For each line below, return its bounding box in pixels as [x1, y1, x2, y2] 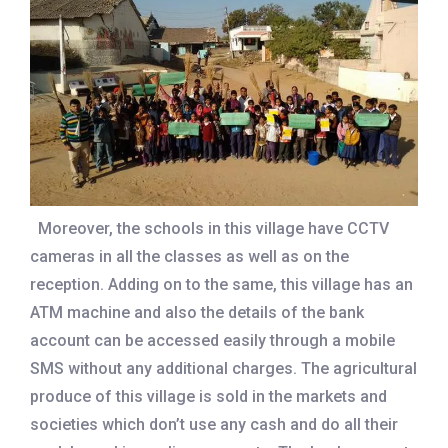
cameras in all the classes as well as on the [30, 247, 349, 267]
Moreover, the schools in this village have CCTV [30, 219, 389, 239]
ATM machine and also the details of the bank [30, 303, 364, 323]
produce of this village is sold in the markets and [30, 387, 387, 407]
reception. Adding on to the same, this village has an [30, 275, 413, 295]
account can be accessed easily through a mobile [30, 331, 395, 351]
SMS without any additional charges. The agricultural [30, 359, 417, 379]
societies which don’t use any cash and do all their [30, 415, 398, 435]
